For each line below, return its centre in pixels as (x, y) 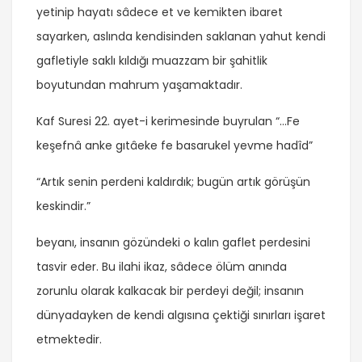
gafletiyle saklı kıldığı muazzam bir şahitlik (152, 61)
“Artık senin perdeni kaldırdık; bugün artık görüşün (173, 182)
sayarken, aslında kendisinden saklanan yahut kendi (181, 37)
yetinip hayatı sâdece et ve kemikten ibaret (160, 13)
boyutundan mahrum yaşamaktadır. (139, 85)
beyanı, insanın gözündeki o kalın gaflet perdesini (173, 243)
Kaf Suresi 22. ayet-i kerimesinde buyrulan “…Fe (168, 122)
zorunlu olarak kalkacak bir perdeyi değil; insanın (170, 291)
